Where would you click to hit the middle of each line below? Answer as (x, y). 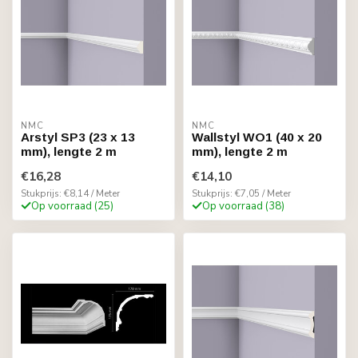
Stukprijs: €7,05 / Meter (241, 193)
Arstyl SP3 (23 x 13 (78, 137)
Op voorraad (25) (72, 206)
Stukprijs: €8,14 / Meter (70, 193)
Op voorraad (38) (243, 206)
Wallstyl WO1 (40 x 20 (257, 137)
